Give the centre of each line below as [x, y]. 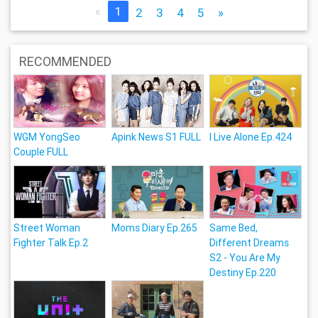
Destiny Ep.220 [243, 272]
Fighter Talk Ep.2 [51, 242]
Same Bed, [234, 227]
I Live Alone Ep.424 [251, 137]
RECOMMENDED [65, 61]
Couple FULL [41, 152]
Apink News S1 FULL [157, 137]
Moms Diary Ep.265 [155, 227]
